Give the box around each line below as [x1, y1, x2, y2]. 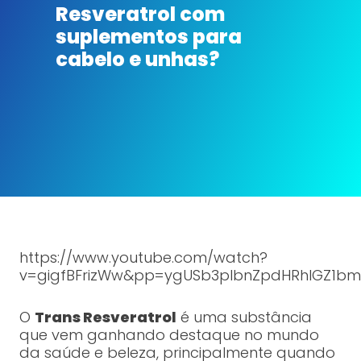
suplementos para [55, 23, 242, 51]
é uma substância [176, 307, 312, 328]
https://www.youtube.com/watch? [19, 247, 268, 268]
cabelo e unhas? [55, 46, 223, 73]
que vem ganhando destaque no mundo [19, 325, 319, 346]
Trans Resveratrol [34, 307, 176, 328]
